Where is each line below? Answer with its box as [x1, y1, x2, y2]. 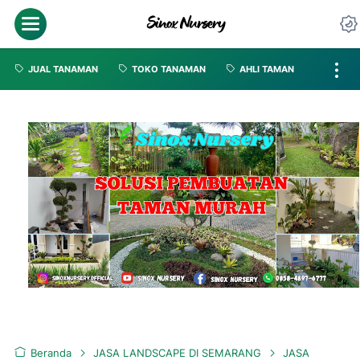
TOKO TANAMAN [132, 63, 206, 75]
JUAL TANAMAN [28, 63, 98, 75]
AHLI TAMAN [239, 63, 294, 75]
